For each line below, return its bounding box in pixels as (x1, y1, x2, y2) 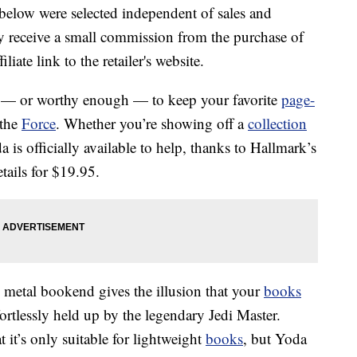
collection (248, 113, 307, 134)
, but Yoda (243, 328, 307, 349)
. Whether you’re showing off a (56, 113, 248, 134)
